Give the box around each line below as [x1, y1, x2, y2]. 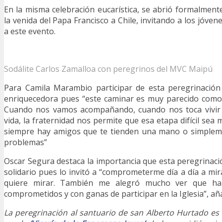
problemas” [4, 137, 47, 148]
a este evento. [4, 26, 55, 37]
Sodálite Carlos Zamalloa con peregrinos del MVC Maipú [4, 63, 213, 75]
